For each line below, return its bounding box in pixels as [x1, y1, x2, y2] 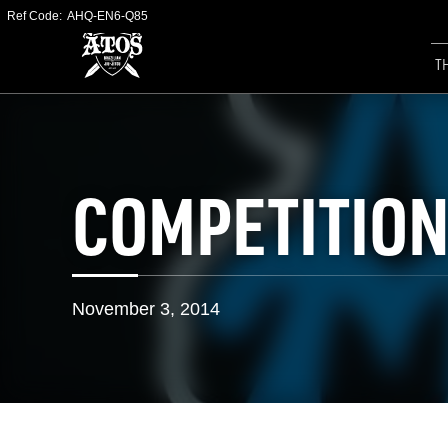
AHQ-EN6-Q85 [67, 9, 148, 23]
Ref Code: [7, 9, 65, 23]
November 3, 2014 [72, 299, 220, 319]
